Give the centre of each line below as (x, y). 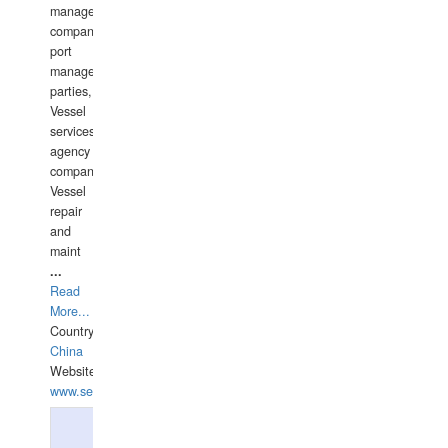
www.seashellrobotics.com (123, 391)
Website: (75, 371)
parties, (71, 91)
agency (70, 151)
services (72, 131)
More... (70, 311)
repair (66, 211)
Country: (74, 331)
